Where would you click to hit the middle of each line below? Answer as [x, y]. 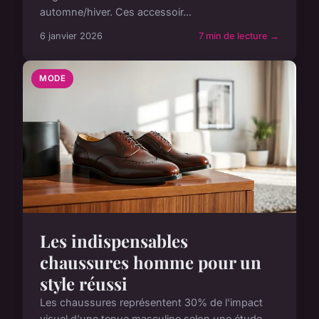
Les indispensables [114, 241]
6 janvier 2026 [71, 36]
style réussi [84, 284]
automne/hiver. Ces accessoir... [116, 11]
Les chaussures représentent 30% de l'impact [151, 303]
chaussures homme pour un [151, 262]
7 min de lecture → [239, 36]
